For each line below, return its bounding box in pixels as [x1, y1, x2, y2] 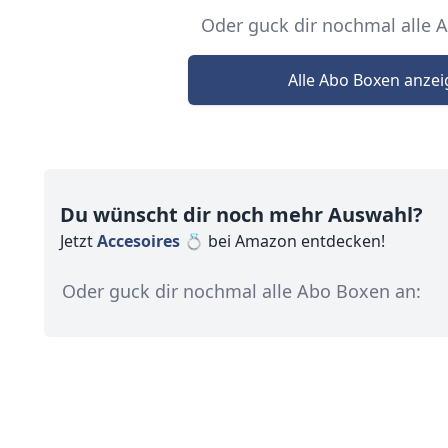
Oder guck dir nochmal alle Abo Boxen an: [62, 279, 421, 303]
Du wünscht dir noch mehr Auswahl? [60, 201, 423, 228]
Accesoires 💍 [97, 230, 204, 252]
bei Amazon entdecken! [208, 230, 385, 252]
